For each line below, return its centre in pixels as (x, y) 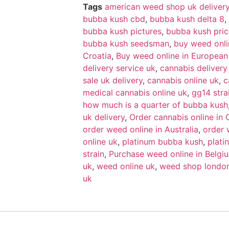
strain (94, 154)
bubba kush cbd (114, 19)
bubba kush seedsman (126, 43)
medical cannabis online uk (135, 92)
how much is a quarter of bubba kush (155, 105)
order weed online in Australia (141, 129)
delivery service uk (119, 68)
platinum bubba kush (163, 141)
